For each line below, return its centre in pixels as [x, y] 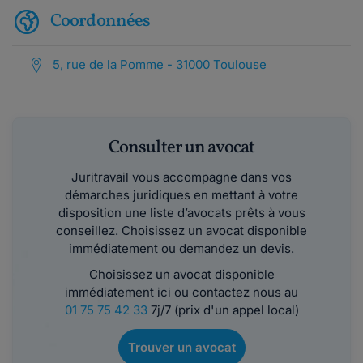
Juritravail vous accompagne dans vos [181, 177]
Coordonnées [100, 21]
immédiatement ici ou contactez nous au [181, 292]
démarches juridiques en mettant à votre [181, 195]
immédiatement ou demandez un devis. [181, 248]
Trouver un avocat [181, 347]
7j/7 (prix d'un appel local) [223, 310]
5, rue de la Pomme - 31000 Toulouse [160, 64]
